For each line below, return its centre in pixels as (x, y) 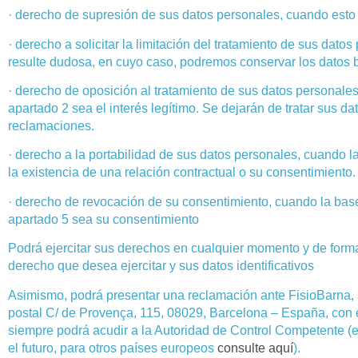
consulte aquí (254, 348)
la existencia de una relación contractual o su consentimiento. (182, 173)
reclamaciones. (51, 126)
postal (27, 312)
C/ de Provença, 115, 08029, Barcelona (157, 312)
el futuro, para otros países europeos (111, 348)
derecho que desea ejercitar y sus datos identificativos (161, 266)
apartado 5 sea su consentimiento (103, 219)
